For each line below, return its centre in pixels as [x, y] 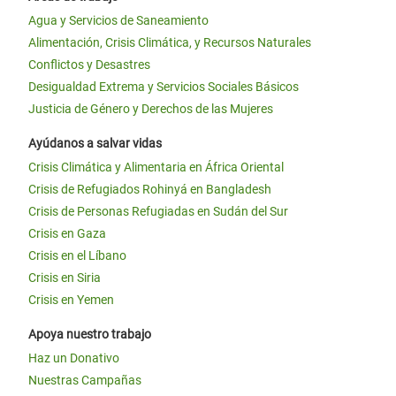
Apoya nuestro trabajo [90, 335]
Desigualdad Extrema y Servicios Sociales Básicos [164, 87]
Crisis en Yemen [71, 300]
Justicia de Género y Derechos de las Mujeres [151, 109]
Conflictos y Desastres [89, 65]
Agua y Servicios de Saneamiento [118, 21]
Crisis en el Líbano [77, 256]
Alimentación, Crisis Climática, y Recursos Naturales [170, 43]
